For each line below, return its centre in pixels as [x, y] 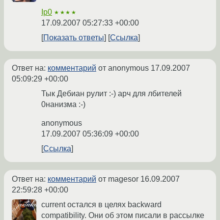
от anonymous [124, 68]
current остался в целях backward [101, 205]
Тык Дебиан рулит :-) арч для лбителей [111, 94]
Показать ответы [74, 38]
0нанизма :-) [63, 105]
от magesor [118, 179]
